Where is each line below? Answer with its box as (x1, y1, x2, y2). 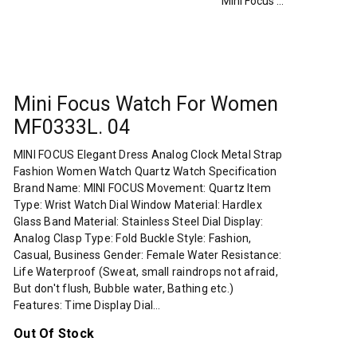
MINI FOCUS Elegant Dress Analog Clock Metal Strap (14, 148, 283, 161)
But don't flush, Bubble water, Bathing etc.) (14, 282, 234, 295)
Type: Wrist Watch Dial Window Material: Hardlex (14, 198, 262, 211)
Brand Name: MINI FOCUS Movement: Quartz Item (14, 182, 272, 194)
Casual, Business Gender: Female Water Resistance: (14, 249, 282, 261)
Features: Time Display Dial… (14, 299, 161, 312)
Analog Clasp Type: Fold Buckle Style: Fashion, (14, 232, 252, 245)
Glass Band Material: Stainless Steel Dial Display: (14, 215, 264, 228)
